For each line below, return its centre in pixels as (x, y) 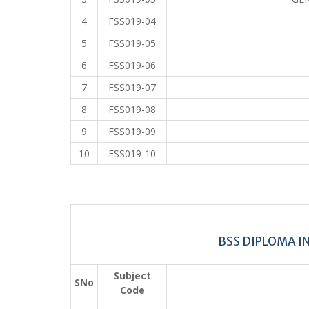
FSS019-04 (132, 21)
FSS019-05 (132, 43)
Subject (132, 275)
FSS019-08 (132, 109)
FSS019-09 (132, 131)
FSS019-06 (132, 65)
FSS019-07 (132, 87)
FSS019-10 (132, 153)
